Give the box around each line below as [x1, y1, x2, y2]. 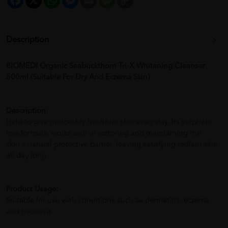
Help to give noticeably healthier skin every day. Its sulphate [6, 119, 212, 127]
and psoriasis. [6, 208, 54, 216]
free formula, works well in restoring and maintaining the [6, 130, 201, 138]
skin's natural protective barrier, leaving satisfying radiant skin [6, 141, 218, 149]
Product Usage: [6, 186, 58, 194]
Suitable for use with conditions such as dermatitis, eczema [6, 197, 209, 205]
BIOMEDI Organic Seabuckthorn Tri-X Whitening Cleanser [6, 63, 205, 71]
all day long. [6, 152, 48, 160]
